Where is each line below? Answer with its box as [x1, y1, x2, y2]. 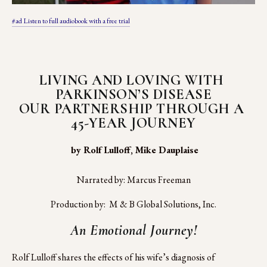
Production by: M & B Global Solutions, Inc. [51, 198, 216, 211]
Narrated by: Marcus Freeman [76, 173, 191, 187]
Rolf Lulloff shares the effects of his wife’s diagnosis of [12, 250, 215, 263]
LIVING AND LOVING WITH [39, 72, 224, 89]
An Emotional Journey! [70, 222, 197, 240]
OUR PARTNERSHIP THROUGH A [18, 100, 244, 118]
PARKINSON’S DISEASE [55, 86, 212, 104]
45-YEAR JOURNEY [71, 114, 196, 132]
